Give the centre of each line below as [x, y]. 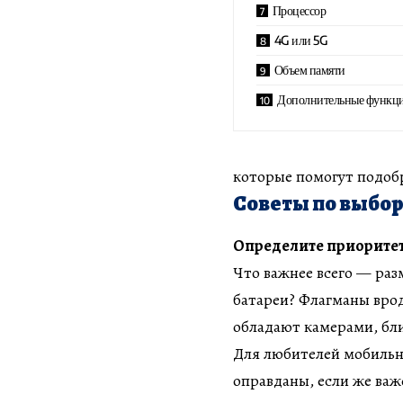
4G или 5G [301, 40]
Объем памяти [309, 69]
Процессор [299, 10]
